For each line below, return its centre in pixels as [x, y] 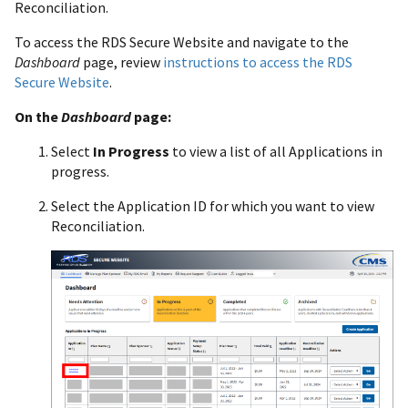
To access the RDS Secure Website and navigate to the [182, 41]
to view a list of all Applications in [276, 151]
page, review [123, 61]
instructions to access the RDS [258, 61]
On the [38, 116]
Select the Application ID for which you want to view [213, 205]
